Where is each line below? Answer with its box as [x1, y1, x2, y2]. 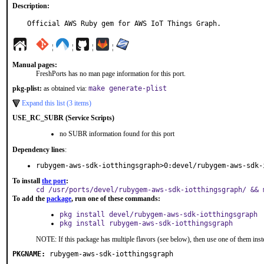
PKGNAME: [12, 250, 45, 258]
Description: [12, 2, 49, 10]
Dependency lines [12, 146, 65, 154]
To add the [12, 194, 47, 203]
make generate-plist [88, 84, 167, 93]
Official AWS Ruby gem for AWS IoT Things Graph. [27, 19, 221, 28]
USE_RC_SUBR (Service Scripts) [12, 114, 114, 122]
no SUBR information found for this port [60, 130, 174, 138]
